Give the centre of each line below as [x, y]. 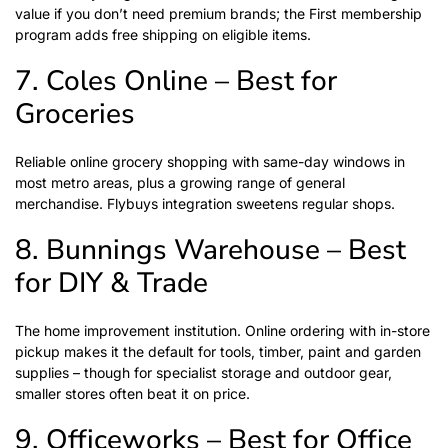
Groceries [75, 114]
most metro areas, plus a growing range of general [180, 182]
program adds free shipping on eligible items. [163, 34]
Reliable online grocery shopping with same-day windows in [210, 161]
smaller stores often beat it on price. [132, 393]
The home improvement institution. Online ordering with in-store [222, 330]
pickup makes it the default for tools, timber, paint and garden [218, 351]
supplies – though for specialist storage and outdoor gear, [203, 372]
